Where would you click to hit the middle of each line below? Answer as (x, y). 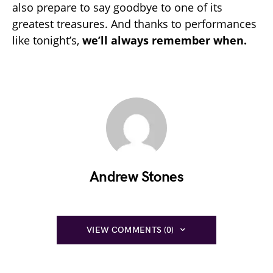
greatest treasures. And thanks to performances (134, 23)
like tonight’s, (47, 40)
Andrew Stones (136, 177)
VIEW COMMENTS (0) (130, 230)
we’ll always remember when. (165, 40)
